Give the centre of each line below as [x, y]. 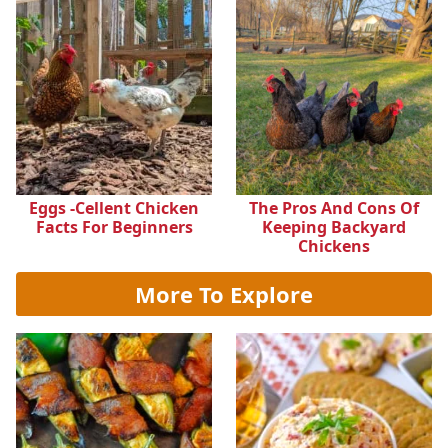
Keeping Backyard [334, 227]
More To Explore [224, 294]
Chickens [334, 246]
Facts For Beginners [114, 227]
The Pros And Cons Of [334, 208]
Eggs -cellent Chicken [114, 208]
